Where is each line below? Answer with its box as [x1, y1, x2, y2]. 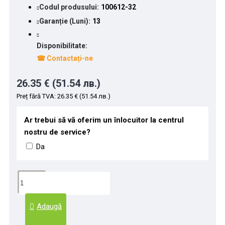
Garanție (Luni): [39, 17, 90, 25]
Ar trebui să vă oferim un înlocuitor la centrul [24, 115, 184, 125]
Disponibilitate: [37, 41, 87, 50]
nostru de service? [24, 127, 90, 137]
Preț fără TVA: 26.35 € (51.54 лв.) [17, 92, 110, 100]
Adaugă [37, 201, 62, 211]
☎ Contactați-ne [37, 54, 93, 62]
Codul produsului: [39, 3, 99, 11]
